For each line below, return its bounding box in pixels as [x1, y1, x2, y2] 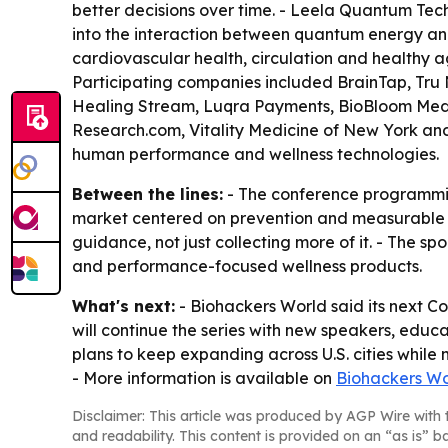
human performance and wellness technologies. [72, 144, 439, 165]
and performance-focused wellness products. [72, 256, 422, 277]
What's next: [72, 296, 175, 317]
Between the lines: [72, 184, 223, 205]
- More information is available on [72, 368, 336, 389]
